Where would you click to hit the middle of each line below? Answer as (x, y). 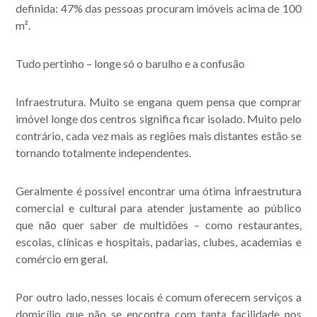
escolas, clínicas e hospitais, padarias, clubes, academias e (158, 242)
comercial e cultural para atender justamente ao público (158, 208)
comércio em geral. (62, 259)
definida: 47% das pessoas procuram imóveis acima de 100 (158, 8)
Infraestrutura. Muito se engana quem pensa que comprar (158, 102)
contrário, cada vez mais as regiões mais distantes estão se (158, 136)
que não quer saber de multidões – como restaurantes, (158, 225)
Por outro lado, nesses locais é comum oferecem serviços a (158, 297)
